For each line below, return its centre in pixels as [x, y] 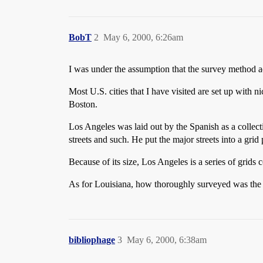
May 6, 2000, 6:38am [167, 240]
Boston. [83, 104]
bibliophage [92, 240]
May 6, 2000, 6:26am [143, 37]
